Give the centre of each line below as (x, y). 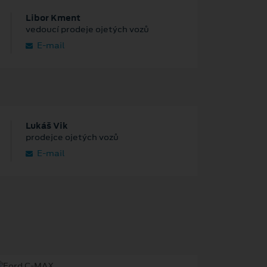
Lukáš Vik (46, 125)
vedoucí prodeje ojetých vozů (87, 29)
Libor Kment (53, 18)
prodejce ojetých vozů (72, 137)
